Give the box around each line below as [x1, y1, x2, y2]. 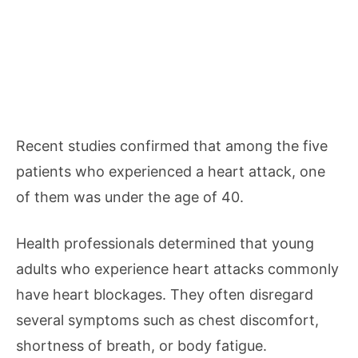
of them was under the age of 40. [16, 189, 244, 205]
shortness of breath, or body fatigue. [16, 337, 267, 354]
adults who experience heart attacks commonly [16, 261, 339, 277]
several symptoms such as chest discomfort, [16, 312, 319, 328]
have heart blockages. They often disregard [16, 286, 313, 303]
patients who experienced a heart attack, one [16, 163, 325, 180]
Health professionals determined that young [16, 235, 314, 252]
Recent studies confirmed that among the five [16, 137, 328, 154]
